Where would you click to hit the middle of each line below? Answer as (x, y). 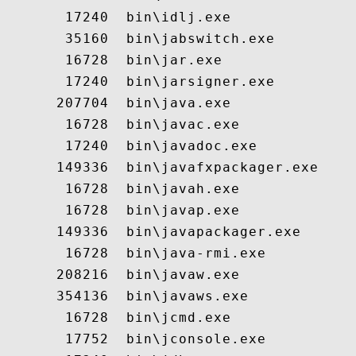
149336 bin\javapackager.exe (153, 232)
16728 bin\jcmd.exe (118, 317)
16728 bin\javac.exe (122, 124)
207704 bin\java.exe (118, 103)
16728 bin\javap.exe (122, 210)
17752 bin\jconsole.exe (135, 339)
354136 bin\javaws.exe (126, 296)
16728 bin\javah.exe (122, 189)
